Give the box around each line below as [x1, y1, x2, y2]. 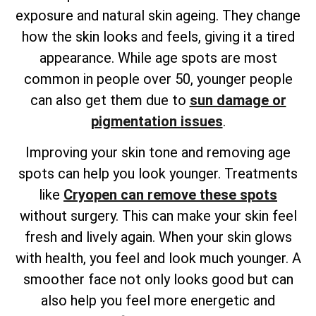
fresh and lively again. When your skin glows [24, 228, 292, 245]
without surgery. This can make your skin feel [19, 207, 297, 224]
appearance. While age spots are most [39, 49, 277, 66]
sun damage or [189, 91, 286, 109]
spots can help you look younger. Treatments [18, 164, 298, 182]
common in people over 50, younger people [23, 70, 293, 87]
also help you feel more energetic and [41, 291, 275, 309]
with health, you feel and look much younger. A [15, 249, 301, 267]
